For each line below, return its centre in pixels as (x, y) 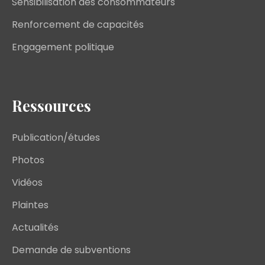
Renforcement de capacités (78, 25)
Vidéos (27, 183)
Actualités (35, 228)
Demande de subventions (71, 250)
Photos (28, 160)
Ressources (51, 106)
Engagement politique (63, 47)
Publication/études (56, 138)
